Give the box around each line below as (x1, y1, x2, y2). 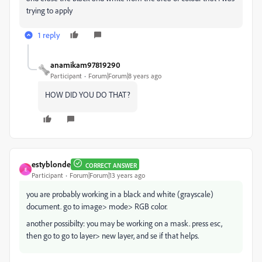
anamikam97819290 (50, 60, 120, 70)
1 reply (38, 30, 60, 40)
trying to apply (26, 5, 73, 15)
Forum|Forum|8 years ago (88, 71, 161, 80)
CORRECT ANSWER (85, 161, 137, 170)
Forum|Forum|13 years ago (70, 171, 145, 180)
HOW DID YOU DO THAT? (45, 89, 130, 99)
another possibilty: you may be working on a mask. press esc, (26, 218, 222, 228)
